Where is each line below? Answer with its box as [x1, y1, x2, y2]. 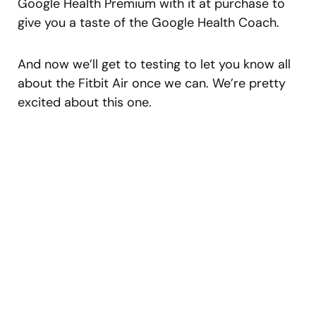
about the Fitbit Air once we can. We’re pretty [18, 74, 286, 92]
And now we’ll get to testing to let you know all [18, 55, 291, 73]
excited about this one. [18, 93, 152, 111]
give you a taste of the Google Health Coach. [18, 13, 279, 31]
